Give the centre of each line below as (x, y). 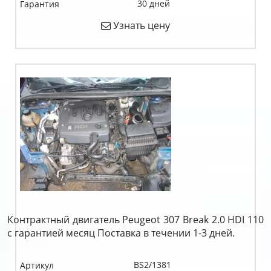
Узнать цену (140, 25)
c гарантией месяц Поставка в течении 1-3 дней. (121, 233)
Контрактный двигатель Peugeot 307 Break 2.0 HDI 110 (135, 220)
